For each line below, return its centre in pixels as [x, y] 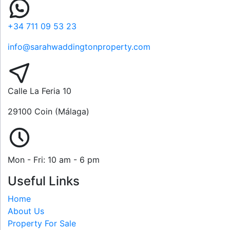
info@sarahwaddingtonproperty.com [79, 47]
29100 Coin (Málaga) [49, 111]
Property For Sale [42, 223]
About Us [26, 211]
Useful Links [44, 181]
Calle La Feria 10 [40, 91]
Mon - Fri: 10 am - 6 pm [54, 160]
